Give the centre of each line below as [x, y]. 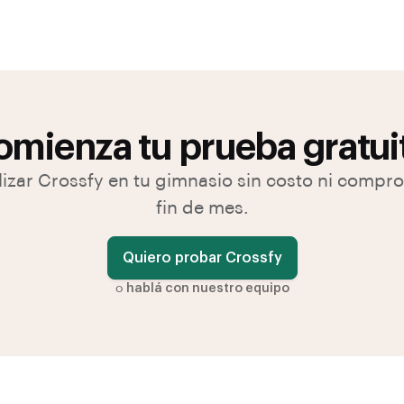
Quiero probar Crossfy [202, 258]
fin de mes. [202, 208]
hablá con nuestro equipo [207, 289]
